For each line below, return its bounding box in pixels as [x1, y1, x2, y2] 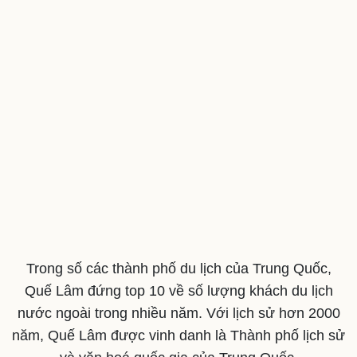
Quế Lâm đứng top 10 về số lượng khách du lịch [24, 282, 333, 299]
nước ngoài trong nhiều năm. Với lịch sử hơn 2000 [17, 304, 340, 321]
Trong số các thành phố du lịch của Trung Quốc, [25, 260, 331, 277]
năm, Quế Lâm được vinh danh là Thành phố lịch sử [12, 327, 345, 343]
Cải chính [12, 295, 64, 308]
